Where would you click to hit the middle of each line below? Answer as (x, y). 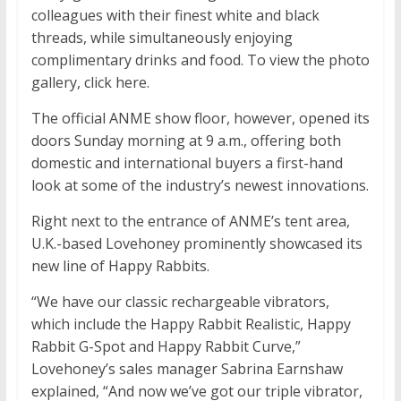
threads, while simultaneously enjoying (162, 38)
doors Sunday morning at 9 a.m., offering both (186, 141)
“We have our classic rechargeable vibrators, (180, 302)
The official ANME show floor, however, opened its (200, 119)
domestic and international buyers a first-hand (187, 163)
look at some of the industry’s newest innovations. (200, 186)
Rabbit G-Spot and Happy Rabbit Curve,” (166, 347)
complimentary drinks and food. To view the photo (200, 60)
